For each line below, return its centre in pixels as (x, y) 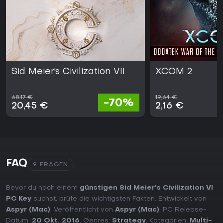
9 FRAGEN (51, 165)
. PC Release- (183, 210)
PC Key (19, 199)
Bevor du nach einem (43, 188)
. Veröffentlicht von (83, 210)
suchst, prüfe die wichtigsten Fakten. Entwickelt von (119, 199)
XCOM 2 (174, 72)
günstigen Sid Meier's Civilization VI (146, 188)
